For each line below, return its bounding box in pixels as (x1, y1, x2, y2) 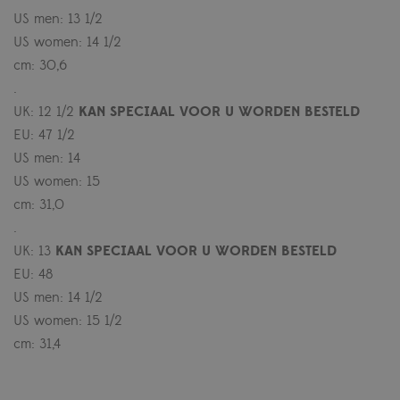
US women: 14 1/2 (13, 33, 121, 52)
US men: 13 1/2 (13, 10, 103, 29)
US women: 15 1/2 (13, 312, 122, 330)
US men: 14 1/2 (13, 288, 103, 307)
